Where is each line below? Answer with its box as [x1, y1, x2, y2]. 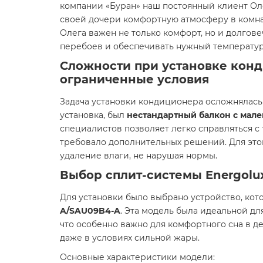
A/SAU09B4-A [60, 205, 120, 216]
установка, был [60, 110, 127, 120]
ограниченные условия [60, 72, 209, 86]
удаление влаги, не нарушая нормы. [60, 150, 217, 161]
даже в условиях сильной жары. [60, 232, 200, 243]
